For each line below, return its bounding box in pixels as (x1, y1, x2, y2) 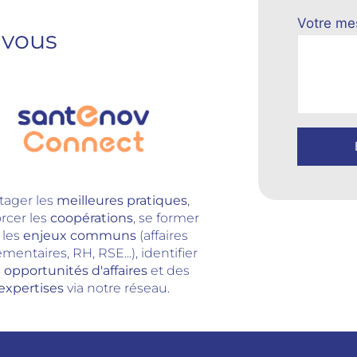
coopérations (50, 210, 134, 226)
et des (147, 262, 190, 278)
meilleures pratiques (56, 192, 187, 208)
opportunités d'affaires (4, 262, 148, 278)
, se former (133, 210, 200, 226)
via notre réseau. (67, 280, 171, 296)
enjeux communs (23, 227, 137, 243)
